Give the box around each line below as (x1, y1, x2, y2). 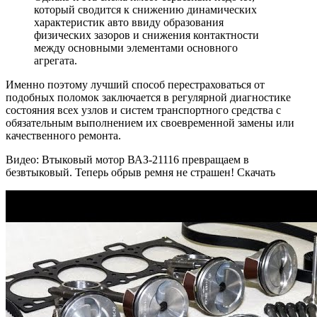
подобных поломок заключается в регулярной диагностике (6, 91, 291, 103)
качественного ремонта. (6, 129, 121, 142)
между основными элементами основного (34, 41, 238, 54)
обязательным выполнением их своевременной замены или (6, 116, 294, 129)
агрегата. (34, 54, 77, 67)
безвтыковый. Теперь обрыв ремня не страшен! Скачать (6, 166, 275, 178)
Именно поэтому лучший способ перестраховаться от (6, 78, 265, 91)
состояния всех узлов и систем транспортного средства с (6, 103, 281, 116)
